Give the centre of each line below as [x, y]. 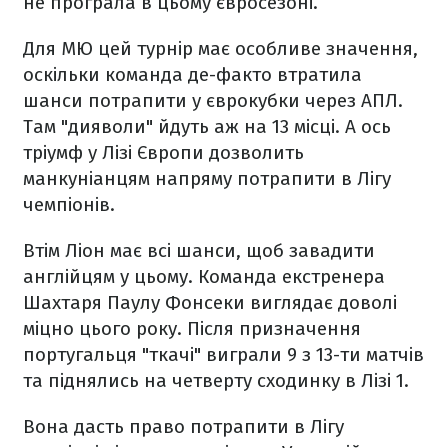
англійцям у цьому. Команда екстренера [204, 276]
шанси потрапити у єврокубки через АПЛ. [213, 100]
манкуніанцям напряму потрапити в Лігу [207, 178]
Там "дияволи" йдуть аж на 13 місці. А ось [207, 126]
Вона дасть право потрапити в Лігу [183, 426]
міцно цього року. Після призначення [192, 328]
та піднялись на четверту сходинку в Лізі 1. [216, 380]
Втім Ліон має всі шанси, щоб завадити [199, 250]
